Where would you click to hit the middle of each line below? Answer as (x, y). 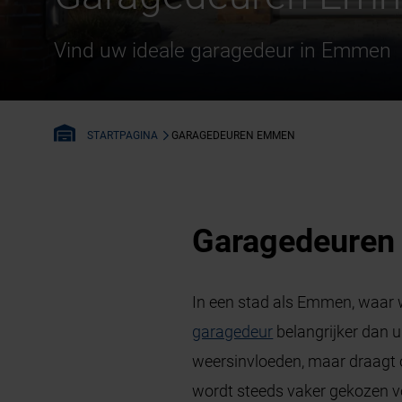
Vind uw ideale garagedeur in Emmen (223, 50)
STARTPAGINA (123, 135)
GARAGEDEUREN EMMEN (234, 135)
